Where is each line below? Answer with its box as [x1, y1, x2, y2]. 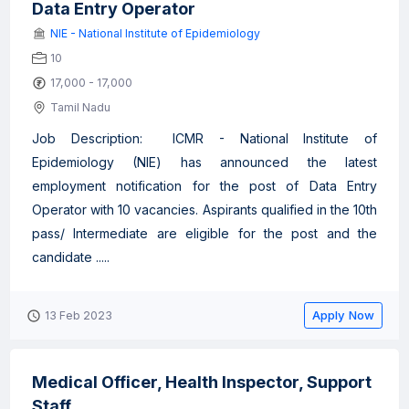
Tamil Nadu [50, 100, 110, 114]
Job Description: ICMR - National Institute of [32, 131, 377, 146]
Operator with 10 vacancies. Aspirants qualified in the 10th [32, 202, 377, 217]
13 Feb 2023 [45, 309, 112, 322]
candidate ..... [32, 249, 110, 265]
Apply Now [312, 308, 374, 322]
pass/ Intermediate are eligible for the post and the [32, 225, 377, 241]
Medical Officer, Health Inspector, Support [32, 372, 372, 392]
